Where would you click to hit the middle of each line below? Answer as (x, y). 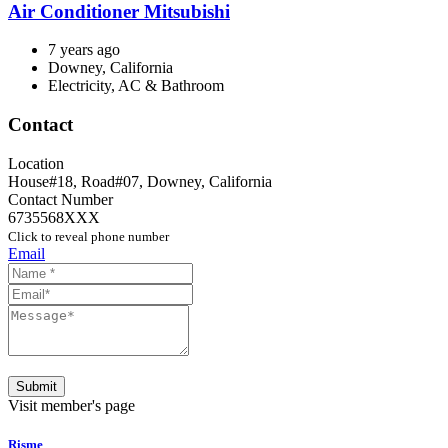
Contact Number (60, 199)
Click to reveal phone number (88, 236)
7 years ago (84, 50)
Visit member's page (71, 405)
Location (36, 163)
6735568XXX (54, 217)
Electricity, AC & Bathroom (136, 86)
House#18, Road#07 (73, 181)
